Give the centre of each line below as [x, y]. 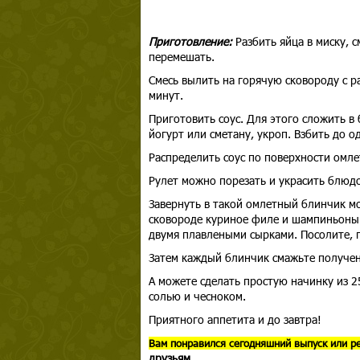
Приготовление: [192, 41]
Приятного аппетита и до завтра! [235, 319]
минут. [166, 95]
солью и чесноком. [197, 296]
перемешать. [181, 57]
